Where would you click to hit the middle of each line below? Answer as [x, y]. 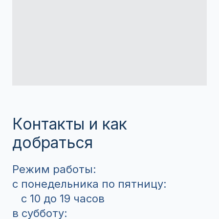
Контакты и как [70, 124]
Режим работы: [54, 169]
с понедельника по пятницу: [91, 184]
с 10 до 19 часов [58, 199]
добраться [53, 143]
